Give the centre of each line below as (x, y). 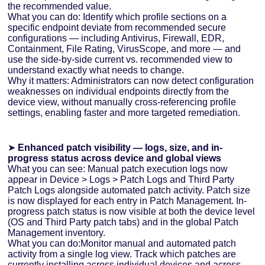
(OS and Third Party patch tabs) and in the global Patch (123, 222)
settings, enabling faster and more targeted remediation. (124, 113)
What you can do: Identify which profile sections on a (117, 17)
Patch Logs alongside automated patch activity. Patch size (129, 190)
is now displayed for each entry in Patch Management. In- (127, 201)
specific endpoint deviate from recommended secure (117, 28)
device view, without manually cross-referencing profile (122, 102)
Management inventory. (57, 233)
